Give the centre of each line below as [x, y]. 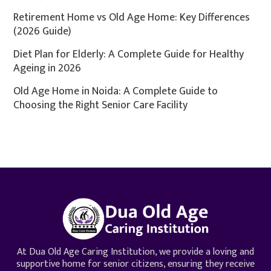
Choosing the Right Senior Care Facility [101, 106]
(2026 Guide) [43, 32]
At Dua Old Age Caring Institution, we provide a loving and [135, 252]
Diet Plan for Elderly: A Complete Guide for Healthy [129, 55]
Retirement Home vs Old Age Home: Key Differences [132, 18]
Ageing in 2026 [47, 69]
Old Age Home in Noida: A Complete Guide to [116, 92]
